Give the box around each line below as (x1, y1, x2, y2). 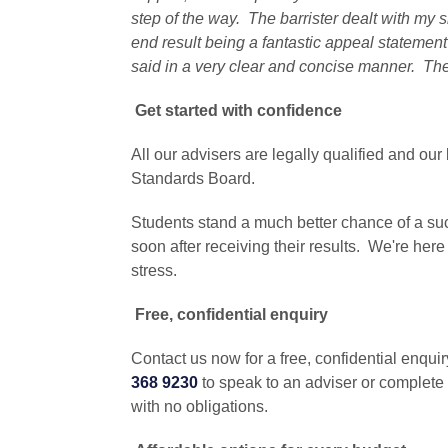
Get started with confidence (134, 102, 342, 120)
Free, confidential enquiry (134, 306, 328, 324)
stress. (130, 262, 177, 280)
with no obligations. (130, 398, 268, 416)
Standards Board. (130, 170, 255, 188)
